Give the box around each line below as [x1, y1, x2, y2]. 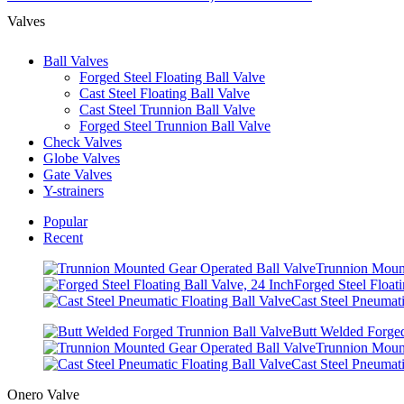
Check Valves [43, 133, 122, 150]
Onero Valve [7, 386, 79, 402]
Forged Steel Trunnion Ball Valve [79, 117, 271, 133]
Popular [43, 213, 87, 229]
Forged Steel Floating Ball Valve [79, 69, 265, 85]
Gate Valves [43, 166, 112, 182]
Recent [43, 229, 83, 245]
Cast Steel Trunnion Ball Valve [79, 101, 255, 117]
